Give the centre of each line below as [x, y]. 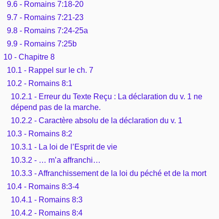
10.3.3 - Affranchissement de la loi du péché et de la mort [108, 173]
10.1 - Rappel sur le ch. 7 [50, 70]
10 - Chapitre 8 [29, 57]
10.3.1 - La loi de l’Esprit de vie [64, 147]
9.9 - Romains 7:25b [42, 44]
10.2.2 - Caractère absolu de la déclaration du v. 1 [96, 120]
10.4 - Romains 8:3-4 [43, 186]
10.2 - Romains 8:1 [40, 83]
